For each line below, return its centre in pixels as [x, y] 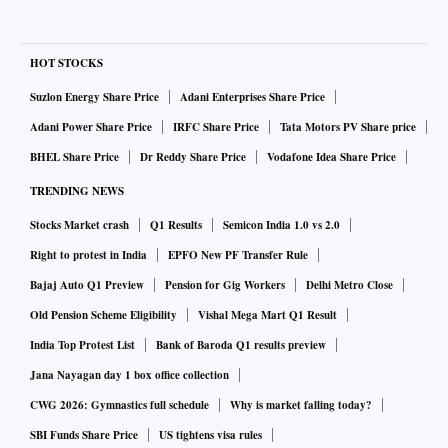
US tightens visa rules [210, 435]
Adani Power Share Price [91, 127]
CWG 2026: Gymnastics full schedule [119, 405]
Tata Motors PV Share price [348, 127]
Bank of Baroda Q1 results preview [241, 345]
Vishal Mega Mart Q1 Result [267, 315]
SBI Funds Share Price [84, 435]
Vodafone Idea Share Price [331, 157]
